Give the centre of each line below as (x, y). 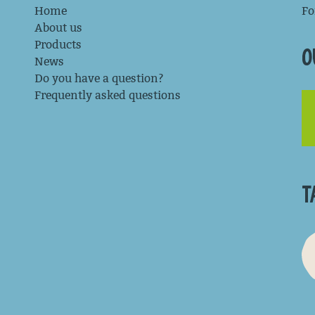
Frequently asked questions (108, 95)
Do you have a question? (99, 78)
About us (58, 28)
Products (58, 45)
